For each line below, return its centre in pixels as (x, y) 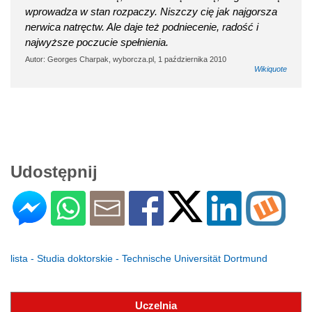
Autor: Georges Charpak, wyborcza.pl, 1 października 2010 (126, 60)
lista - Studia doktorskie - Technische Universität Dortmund (139, 259)
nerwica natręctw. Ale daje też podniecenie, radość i (142, 27)
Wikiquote (271, 69)
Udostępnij (54, 172)
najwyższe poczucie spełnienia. (97, 42)
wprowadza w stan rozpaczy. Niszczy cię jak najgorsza (151, 12)
